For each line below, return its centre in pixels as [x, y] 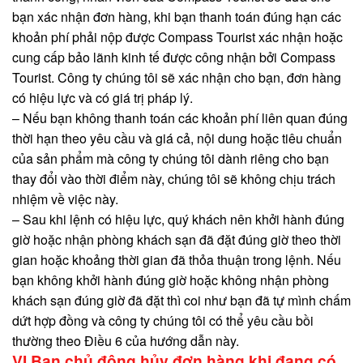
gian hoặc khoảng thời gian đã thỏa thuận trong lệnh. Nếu [177, 259]
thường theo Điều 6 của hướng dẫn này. [126, 340]
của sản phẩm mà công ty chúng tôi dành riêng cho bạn [171, 158]
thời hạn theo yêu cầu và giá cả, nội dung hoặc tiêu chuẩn [177, 138]
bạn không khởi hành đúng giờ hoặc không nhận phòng [171, 280]
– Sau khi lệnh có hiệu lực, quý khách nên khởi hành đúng [178, 219]
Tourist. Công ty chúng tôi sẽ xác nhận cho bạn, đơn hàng [177, 77]
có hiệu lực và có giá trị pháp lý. [102, 97]
